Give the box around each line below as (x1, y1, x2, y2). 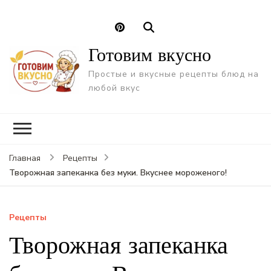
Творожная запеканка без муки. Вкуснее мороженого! (9, 166, 227, 178)
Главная (9, 152, 41, 164)
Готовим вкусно (88, 43, 211, 66)
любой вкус (88, 82, 140, 94)
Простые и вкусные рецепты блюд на (88, 68, 259, 80)
